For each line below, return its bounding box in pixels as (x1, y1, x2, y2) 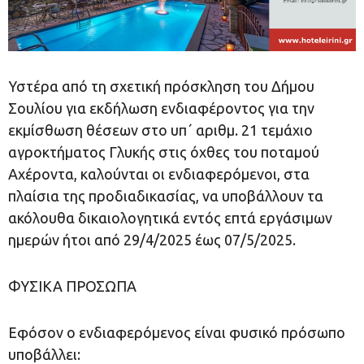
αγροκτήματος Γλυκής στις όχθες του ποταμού (8, 144, 319, 161)
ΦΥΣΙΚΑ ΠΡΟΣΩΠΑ (8, 278, 136, 295)
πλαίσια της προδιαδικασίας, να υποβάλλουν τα (8, 188, 323, 205)
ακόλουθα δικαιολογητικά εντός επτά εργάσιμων (8, 210, 332, 227)
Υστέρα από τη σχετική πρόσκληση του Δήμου (8, 78, 314, 95)
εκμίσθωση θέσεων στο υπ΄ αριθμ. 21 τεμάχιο (8, 122, 313, 139)
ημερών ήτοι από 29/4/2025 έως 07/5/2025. (8, 232, 296, 249)
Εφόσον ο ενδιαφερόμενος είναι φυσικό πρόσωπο (8, 324, 345, 341)
